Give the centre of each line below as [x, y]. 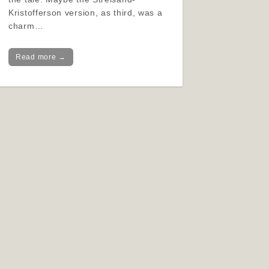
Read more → [41, 57]
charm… [26, 26]
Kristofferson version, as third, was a [86, 13]
